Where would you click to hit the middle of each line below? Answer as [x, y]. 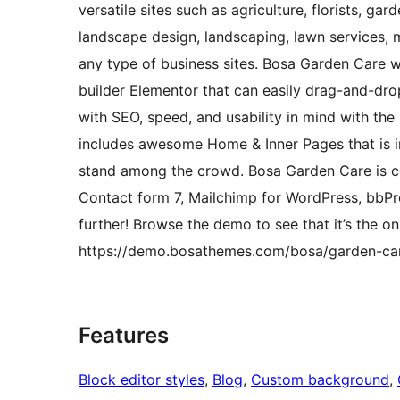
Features [124, 336]
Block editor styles [142, 380]
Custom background [320, 380]
